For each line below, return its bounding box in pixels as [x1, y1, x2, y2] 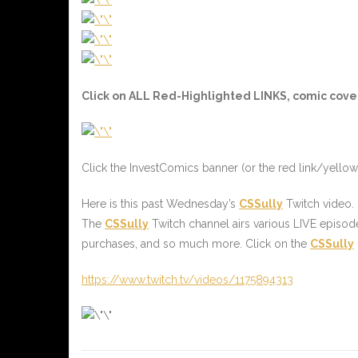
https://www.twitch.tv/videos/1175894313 [82, 273, 293, 287]
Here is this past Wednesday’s [82, 197, 239, 211]
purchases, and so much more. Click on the [82, 237, 310, 251]
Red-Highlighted [153, 89, 251, 103]
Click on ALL [82, 89, 153, 103]
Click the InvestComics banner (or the [82, 161, 278, 175]
